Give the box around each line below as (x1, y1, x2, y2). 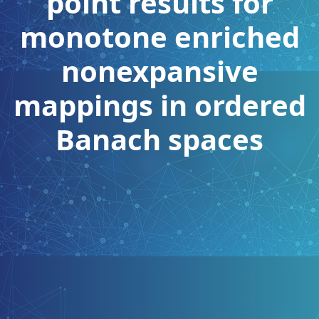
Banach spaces (56, 119, 263, 159)
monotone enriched (19, 16, 300, 56)
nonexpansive (61, 51, 258, 90)
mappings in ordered (13, 85, 306, 125)
